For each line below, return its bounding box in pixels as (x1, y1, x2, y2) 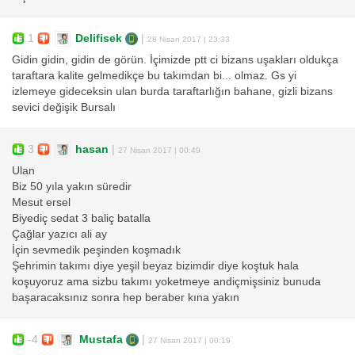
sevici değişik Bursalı (12, 101, 116, 114)
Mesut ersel (12, 197, 71, 209)
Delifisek (75, 32, 122, 44)
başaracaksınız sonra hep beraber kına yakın (12, 292, 239, 304)
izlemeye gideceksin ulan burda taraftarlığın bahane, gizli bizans (12, 86, 333, 98)
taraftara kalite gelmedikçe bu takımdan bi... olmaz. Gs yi (12, 70, 296, 82)
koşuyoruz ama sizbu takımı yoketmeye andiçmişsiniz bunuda (12, 276, 321, 288)
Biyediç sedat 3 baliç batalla (12, 212, 151, 225)
